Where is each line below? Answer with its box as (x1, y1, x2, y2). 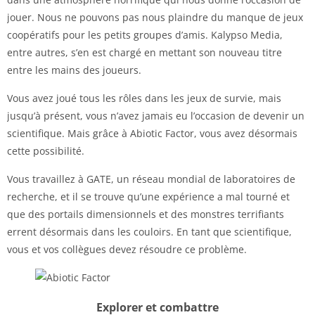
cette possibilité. (7, 143, 84, 157)
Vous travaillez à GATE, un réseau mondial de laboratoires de (7, 172, 295, 186)
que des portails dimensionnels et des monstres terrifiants (7, 207, 284, 221)
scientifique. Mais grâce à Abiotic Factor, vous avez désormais (7, 126, 297, 140)
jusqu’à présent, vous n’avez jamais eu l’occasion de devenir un (7, 108, 304, 122)
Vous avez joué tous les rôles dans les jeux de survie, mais (7, 91, 281, 105)
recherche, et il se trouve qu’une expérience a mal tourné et (7, 189, 290, 203)
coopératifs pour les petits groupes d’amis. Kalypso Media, (7, 27, 283, 41)
